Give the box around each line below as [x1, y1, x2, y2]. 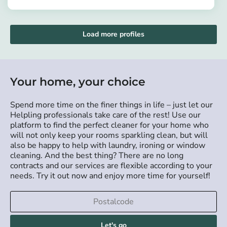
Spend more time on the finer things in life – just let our [10, 99, 213, 111]
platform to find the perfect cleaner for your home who [10, 120, 209, 131]
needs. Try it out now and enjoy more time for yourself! [10, 170, 210, 182]
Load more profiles [83, 29, 144, 40]
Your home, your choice [10, 75, 145, 89]
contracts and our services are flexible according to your [10, 160, 212, 172]
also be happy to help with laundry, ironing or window [10, 140, 205, 152]
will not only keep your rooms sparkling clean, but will [10, 130, 208, 141]
